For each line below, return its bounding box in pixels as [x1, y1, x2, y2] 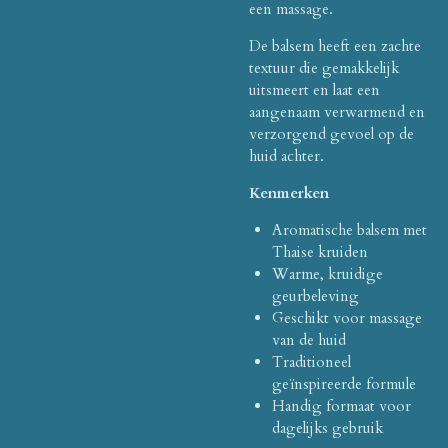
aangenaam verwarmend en [249, 101, 425, 122]
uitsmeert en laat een [249, 79, 380, 100]
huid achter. [249, 145, 324, 166]
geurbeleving [271, 285, 359, 306]
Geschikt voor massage [271, 307, 422, 328]
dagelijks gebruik [271, 417, 383, 438]
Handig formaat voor [271, 395, 411, 416]
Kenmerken [249, 182, 329, 203]
